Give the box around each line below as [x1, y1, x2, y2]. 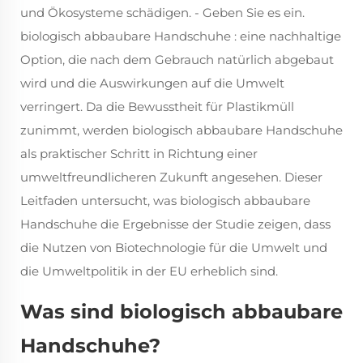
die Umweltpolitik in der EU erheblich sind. [20, 263, 278, 280]
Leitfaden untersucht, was [20, 193, 180, 209]
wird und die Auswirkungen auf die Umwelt [20, 75, 284, 92]
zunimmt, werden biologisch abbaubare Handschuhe [20, 122, 343, 139]
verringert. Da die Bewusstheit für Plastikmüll [20, 99, 294, 115]
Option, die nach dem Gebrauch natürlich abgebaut [20, 52, 334, 68]
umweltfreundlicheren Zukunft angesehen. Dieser [20, 169, 322, 186]
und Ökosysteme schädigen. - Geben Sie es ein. [20, 5, 305, 21]
